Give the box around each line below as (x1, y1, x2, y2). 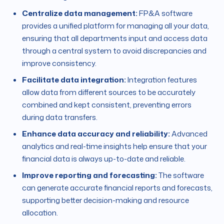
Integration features (126, 74, 197, 85)
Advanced (170, 128, 207, 139)
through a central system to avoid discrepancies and (22, 45, 206, 56)
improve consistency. (22, 58, 96, 69)
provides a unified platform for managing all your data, (22, 20, 209, 31)
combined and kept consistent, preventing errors (22, 99, 191, 110)
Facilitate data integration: (22, 74, 126, 85)
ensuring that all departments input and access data (22, 33, 207, 44)
